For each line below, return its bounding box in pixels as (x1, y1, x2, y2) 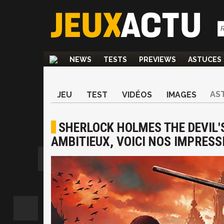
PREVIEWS (139, 55, 176, 63)
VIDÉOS (122, 90, 152, 99)
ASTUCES (188, 55, 221, 63)
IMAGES (166, 90, 196, 99)
